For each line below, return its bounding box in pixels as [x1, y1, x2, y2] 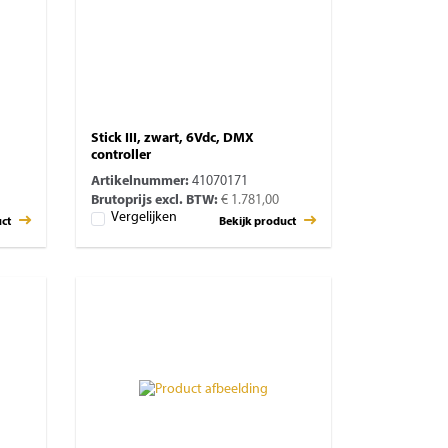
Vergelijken [111, 210, 177, 226]
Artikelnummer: [91, 174, 189, 189]
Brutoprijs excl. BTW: [91, 193, 218, 208]
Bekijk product [219, 215, 298, 228]
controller [91, 148, 151, 163]
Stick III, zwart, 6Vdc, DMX [91, 131, 254, 146]
